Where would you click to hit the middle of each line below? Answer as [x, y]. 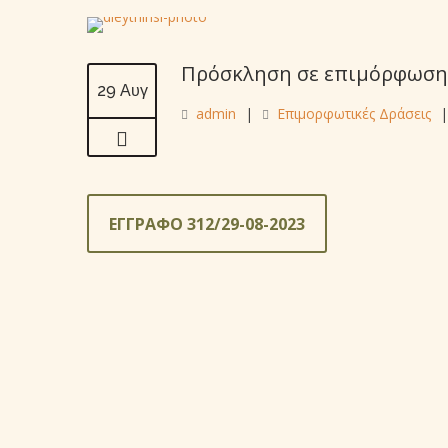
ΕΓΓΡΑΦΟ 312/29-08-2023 [207, 224]
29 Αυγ [122, 90]
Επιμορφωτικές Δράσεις [354, 113]
